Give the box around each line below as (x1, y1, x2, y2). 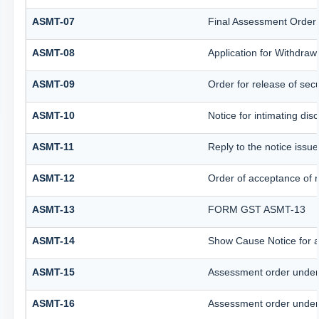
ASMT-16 (31, 298, 75, 310)
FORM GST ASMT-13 (207, 204, 305, 216)
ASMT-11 (31, 141, 74, 153)
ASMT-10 (31, 110, 75, 122)
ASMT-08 (31, 47, 75, 59)
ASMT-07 (31, 16, 75, 28)
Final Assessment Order (207, 16, 316, 28)
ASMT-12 (31, 172, 75, 184)
